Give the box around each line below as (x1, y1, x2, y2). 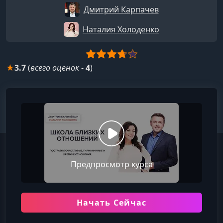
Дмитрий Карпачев (83, 4, 159, 15)
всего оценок (30, 62, 79, 73)
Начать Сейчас (76, 197, 147, 208)
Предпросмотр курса (70, 159, 153, 170)
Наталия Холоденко (83, 24, 159, 35)
